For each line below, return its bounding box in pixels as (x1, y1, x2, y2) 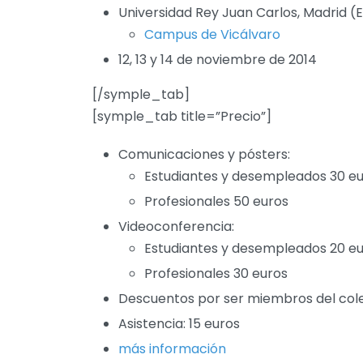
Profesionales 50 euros (144, 192, 288, 211)
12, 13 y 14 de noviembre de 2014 (118, 50, 317, 70)
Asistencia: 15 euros (118, 314, 240, 334)
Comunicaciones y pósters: (118, 145, 290, 164)
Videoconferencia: (118, 217, 234, 237)
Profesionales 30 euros (144, 264, 288, 284)
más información (118, 340, 226, 359)
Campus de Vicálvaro (144, 25, 280, 45)
